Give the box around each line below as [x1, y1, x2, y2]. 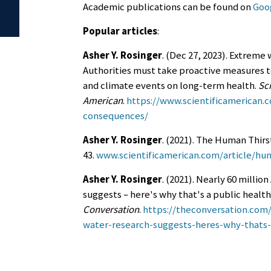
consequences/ [83, 109, 148, 123]
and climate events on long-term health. [83, 79, 258, 93]
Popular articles [83, 24, 157, 38]
